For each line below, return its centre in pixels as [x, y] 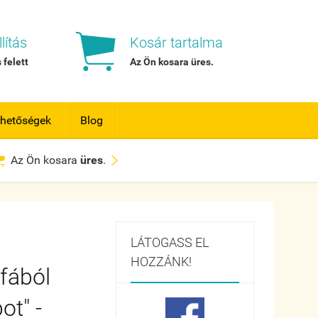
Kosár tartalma [177, 43]
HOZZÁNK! [161, 262]
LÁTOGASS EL [169, 242]
